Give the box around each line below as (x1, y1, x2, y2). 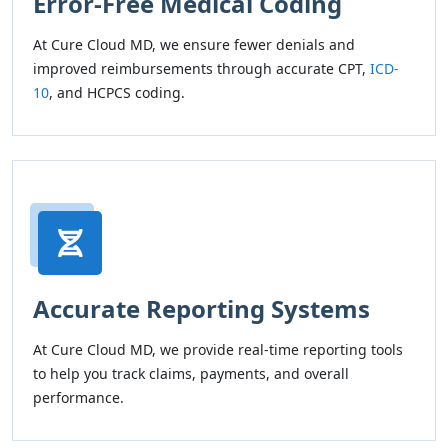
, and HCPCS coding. (49, 83, 185, 102)
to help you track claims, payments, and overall (33, 364, 349, 383)
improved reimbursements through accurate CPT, (33, 59, 370, 78)
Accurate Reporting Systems (33, 292, 370, 325)
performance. (33, 388, 124, 407)
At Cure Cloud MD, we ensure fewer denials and (33, 35, 355, 54)
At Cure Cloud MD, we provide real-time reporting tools (33, 340, 403, 359)
